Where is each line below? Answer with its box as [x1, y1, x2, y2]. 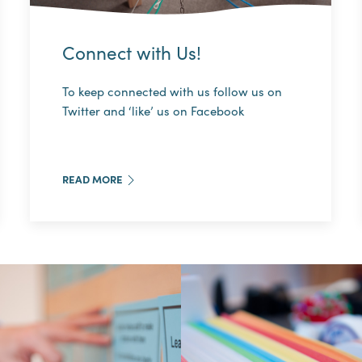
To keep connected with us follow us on [62, 82, 283, 100]
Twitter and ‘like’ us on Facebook [62, 101, 245, 120]
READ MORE [62, 171, 124, 187]
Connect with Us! [62, 38, 202, 65]
